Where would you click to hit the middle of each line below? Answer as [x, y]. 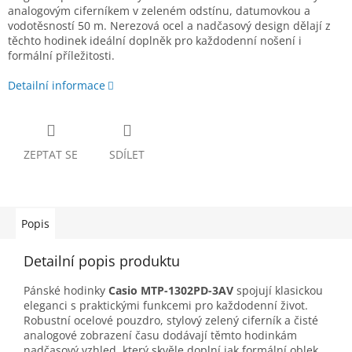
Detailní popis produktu [102, 261]
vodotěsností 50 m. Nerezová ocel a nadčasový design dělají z [169, 26]
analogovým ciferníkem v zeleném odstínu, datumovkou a [159, 11]
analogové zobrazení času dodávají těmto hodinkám [160, 335]
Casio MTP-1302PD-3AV [171, 291]
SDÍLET [127, 155]
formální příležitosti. [61, 56]
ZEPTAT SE [51, 155]
